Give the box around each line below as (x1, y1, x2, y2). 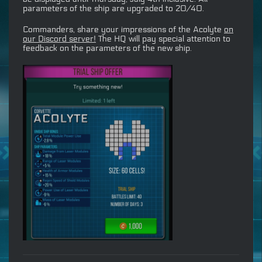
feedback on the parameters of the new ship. (23, 43, 192, 53)
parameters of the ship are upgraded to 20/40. (23, 3, 204, 13)
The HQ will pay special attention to (96, 33, 230, 44)
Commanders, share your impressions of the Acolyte (23, 24, 224, 35)
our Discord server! (23, 33, 96, 44)
